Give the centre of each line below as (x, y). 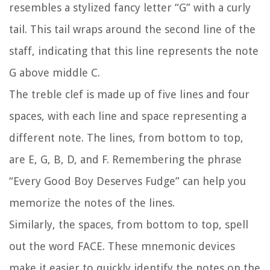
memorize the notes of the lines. (92, 203)
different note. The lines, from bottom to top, (126, 138)
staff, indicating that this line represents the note (134, 51)
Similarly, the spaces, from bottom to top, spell (129, 225)
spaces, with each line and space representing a (128, 116)
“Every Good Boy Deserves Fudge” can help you (127, 181)
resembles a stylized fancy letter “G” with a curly (130, 8)
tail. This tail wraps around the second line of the (132, 30)
